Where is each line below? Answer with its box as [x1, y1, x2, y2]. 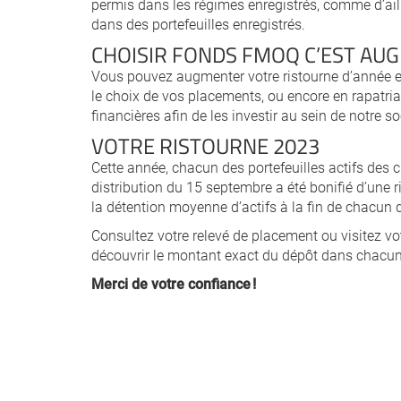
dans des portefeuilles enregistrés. [91, 14, 305, 33]
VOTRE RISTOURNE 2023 [91, 131, 320, 160]
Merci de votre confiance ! [91, 274, 256, 293]
